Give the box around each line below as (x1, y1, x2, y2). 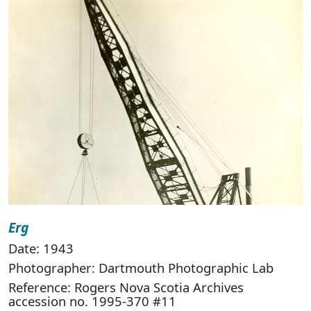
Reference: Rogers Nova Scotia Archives (8, 278, 244, 296)
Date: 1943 (8, 239, 74, 258)
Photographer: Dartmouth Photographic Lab (8, 259, 274, 277)
